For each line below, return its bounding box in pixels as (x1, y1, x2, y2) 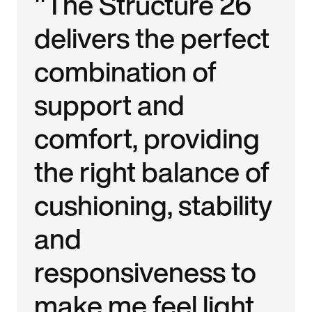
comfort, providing (34, 117, 260, 158)
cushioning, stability (34, 184, 273, 225)
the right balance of (34, 150, 270, 192)
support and (34, 84, 185, 125)
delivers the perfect (34, 17, 270, 58)
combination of (34, 50, 217, 91)
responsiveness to (34, 251, 257, 292)
